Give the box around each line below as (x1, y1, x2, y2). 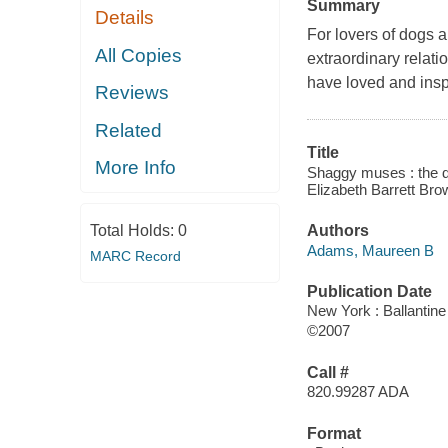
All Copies (95, 44, 183, 66)
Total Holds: (89, 221, 178, 239)
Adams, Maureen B (306, 241, 434, 259)
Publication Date (306, 282, 432, 300)
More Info (95, 157, 177, 179)
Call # (306, 363, 349, 381)
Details (95, 7, 155, 29)
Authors (306, 222, 369, 240)
